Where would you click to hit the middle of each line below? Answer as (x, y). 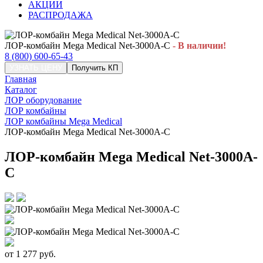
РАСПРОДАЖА (60, 15)
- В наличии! (198, 45)
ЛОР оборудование (43, 100)
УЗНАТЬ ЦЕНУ (36, 68)
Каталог (21, 90)
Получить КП (95, 68)
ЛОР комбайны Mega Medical (63, 121)
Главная (21, 79)
